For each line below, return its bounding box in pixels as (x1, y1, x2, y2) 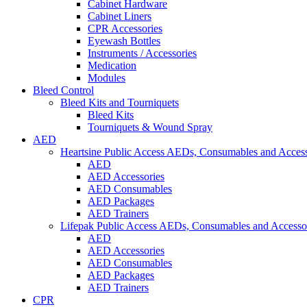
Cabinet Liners (88, 10, 151, 23)
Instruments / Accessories (88, 47, 197, 60)
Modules (88, 72, 125, 84)
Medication (88, 60, 136, 72)
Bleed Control (33, 84, 94, 97)
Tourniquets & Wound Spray (88, 121, 212, 134)
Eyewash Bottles (88, 35, 160, 47)
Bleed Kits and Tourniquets (60, 97, 179, 109)
